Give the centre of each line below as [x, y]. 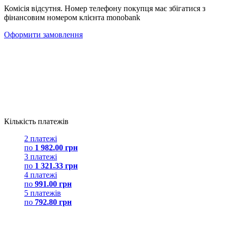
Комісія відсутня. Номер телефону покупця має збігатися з [105, 8]
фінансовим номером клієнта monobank [72, 17]
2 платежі [41, 138]
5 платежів [43, 193]
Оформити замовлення [43, 34]
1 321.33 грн [56, 165]
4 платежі [41, 175]
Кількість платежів [36, 121]
